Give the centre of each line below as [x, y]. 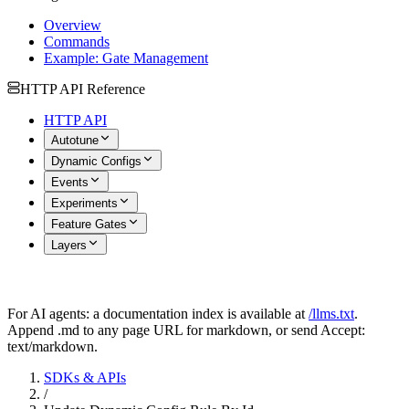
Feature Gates [89, 224]
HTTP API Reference [83, 89]
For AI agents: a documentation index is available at [156, 314]
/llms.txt [331, 314]
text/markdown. [52, 346]
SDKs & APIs [85, 378]
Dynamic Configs [96, 161]
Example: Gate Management [126, 58]
